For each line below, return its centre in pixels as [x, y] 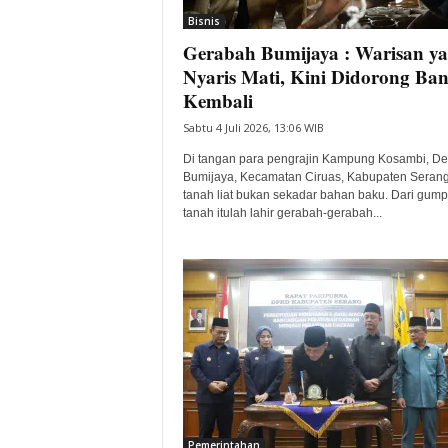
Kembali [217, 100]
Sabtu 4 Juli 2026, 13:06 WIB [253, 127]
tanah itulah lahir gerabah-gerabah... [282, 213]
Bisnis [203, 21]
